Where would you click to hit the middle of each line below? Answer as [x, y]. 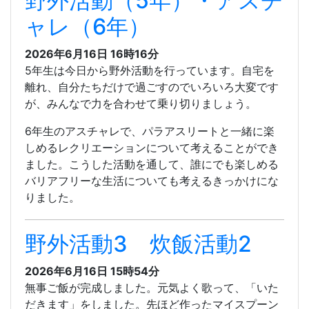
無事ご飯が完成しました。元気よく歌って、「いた [152, 288]
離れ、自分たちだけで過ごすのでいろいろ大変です [152, 87]
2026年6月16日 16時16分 [92, 54]
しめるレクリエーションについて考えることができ [152, 148]
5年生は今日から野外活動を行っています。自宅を [150, 71]
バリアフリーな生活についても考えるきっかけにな [152, 181]
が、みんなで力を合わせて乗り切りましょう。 [141, 104]
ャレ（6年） [88, 27]
